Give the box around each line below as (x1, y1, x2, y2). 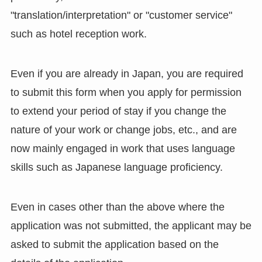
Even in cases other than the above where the (10, 201, 225, 213)
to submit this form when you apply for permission (10, 86, 242, 98)
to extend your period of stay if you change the (10, 105, 226, 117)
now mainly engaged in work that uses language (10, 142, 235, 154)
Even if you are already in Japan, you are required (10, 67, 243, 80)
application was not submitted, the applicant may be (10, 219, 251, 232)
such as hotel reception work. (10, 28, 147, 40)
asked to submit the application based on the (10, 238, 219, 250)
